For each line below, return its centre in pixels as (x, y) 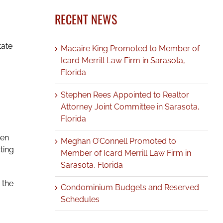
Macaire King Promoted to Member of (130, 48)
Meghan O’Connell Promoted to (118, 141)
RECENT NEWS (86, 19)
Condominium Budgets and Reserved (130, 187)
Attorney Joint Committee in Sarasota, (130, 107)
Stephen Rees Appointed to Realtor (125, 95)
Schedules (80, 199)
